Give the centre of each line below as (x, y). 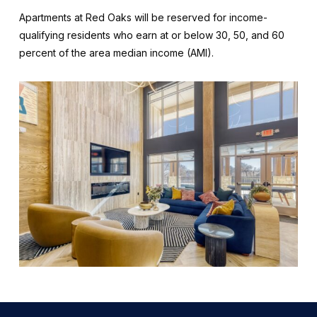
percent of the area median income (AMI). (116, 53)
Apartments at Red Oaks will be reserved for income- (143, 18)
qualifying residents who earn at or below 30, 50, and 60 (151, 35)
